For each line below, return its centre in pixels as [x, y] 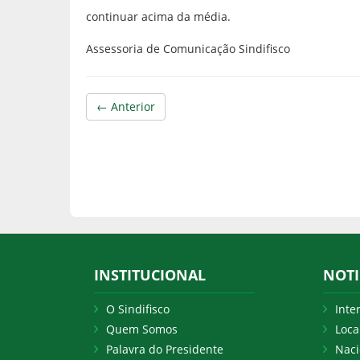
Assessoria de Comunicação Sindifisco [188, 49]
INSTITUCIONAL [150, 275]
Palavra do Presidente [165, 349]
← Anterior [126, 106]
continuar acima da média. [158, 16]
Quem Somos [142, 329]
